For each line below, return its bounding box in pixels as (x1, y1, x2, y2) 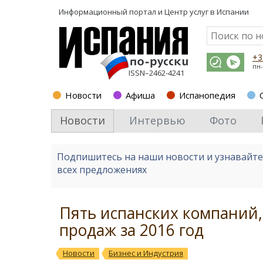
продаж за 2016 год (59, 220, 204, 241)
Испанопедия (179, 89, 235, 101)
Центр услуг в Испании (164, 6, 249, 17)
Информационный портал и (59, 6, 164, 17)
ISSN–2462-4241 (129, 68, 184, 78)
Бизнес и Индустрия (109, 248, 183, 258)
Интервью (129, 113, 186, 127)
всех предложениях (57, 163, 147, 176)
